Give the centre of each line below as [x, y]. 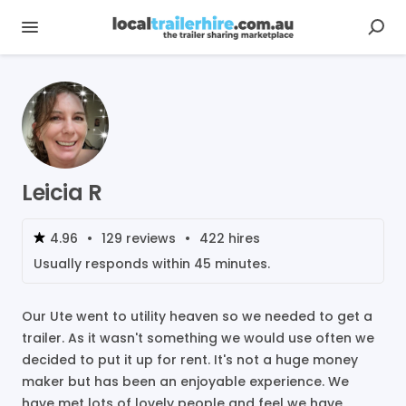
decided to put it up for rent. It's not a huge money [190, 360]
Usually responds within [114, 264]
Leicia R [62, 193]
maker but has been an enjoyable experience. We [185, 382]
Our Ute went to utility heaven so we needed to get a [197, 316]
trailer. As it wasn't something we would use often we [198, 338]
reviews [149, 238]
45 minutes [231, 264]
